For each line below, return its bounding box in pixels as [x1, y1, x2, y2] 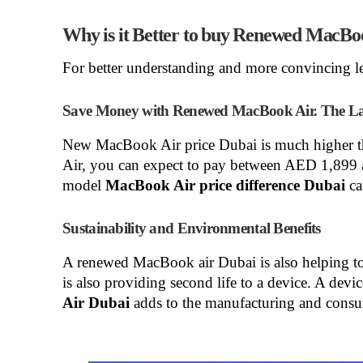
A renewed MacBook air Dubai [62, 254, 257, 271]
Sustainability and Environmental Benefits [62, 220, 321, 237]
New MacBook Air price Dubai [62, 136, 258, 153]
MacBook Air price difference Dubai [105, 177, 346, 194]
